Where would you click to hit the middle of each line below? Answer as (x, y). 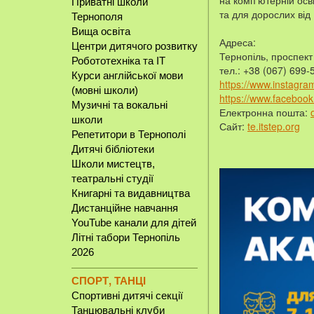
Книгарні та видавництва (131, 193)
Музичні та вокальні (120, 105)
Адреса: (238, 42)
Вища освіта (101, 31)
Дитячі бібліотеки (113, 149)
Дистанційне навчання (125, 208)
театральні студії (112, 178)
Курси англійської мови (127, 75)
